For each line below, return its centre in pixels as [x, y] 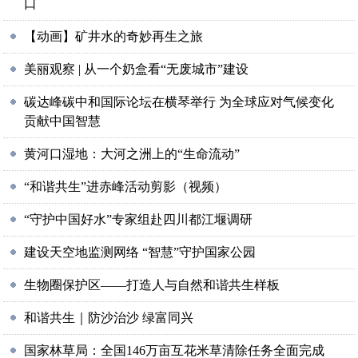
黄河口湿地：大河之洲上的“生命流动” [132, 154]
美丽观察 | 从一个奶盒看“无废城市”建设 [137, 69]
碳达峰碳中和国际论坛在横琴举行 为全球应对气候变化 [179, 102]
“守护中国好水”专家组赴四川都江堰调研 [139, 219]
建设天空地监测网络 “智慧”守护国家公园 [140, 252]
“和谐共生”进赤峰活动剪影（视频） [126, 187]
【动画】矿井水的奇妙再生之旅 [114, 36]
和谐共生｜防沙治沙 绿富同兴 [109, 318]
